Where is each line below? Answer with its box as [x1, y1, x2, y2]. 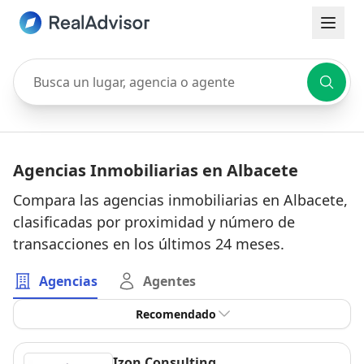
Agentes [143, 272, 196, 290]
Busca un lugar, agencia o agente [12, 58, 214, 76]
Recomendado [135, 306, 216, 322]
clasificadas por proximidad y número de [13, 212, 295, 232]
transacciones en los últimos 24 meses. [13, 234, 284, 253]
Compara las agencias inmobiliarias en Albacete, [13, 190, 348, 210]
